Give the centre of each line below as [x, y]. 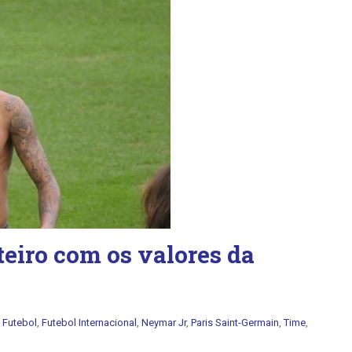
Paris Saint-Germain [235, 323]
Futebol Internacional [89, 323]
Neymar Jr [164, 323]
